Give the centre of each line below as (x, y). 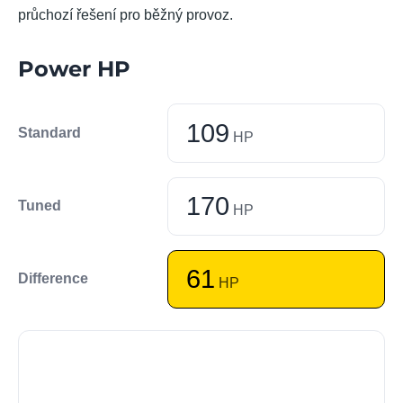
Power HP (74, 69)
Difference (53, 279)
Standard (49, 132)
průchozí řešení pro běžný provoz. (125, 15)
